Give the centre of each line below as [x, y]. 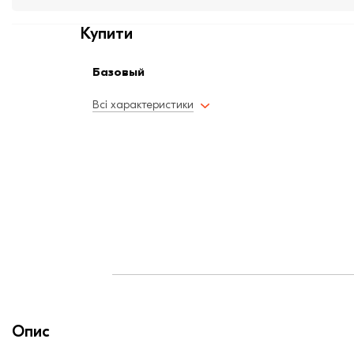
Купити [107, 34]
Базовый [119, 72]
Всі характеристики [143, 105]
